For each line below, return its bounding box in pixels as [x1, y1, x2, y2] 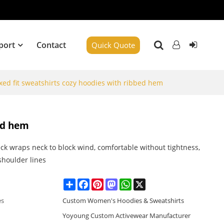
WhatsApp [131, 177, 162, 187]
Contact [36, 39, 66, 50]
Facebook [89, 177, 118, 187]
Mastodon [117, 177, 148, 187]
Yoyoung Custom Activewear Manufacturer [62, 210, 190, 220]
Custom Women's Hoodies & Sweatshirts [62, 195, 184, 205]
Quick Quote [91, 39, 135, 50]
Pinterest [103, 177, 130, 187]
